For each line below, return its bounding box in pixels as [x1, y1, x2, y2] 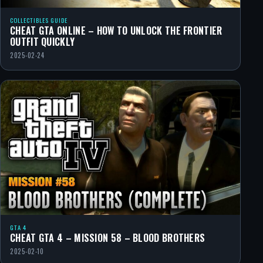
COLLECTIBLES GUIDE [10, 15, 68, 25]
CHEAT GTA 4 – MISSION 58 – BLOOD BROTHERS [10, 231, 205, 245]
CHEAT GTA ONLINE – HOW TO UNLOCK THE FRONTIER [10, 23, 222, 38]
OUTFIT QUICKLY [10, 35, 75, 49]
